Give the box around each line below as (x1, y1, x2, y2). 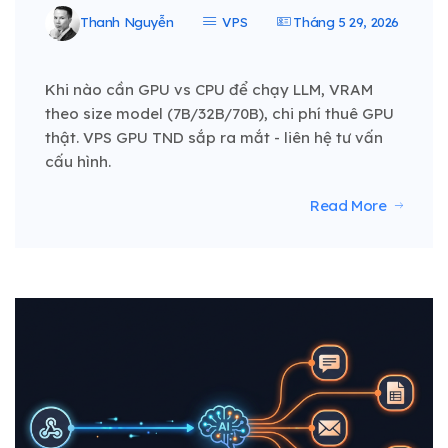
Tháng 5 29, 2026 (289, 14, 400, 31)
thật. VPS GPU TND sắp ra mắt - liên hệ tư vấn (45, 128, 383, 148)
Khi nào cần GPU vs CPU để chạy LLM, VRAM (45, 80, 373, 100)
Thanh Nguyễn (80, 14, 174, 31)
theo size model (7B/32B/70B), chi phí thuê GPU (45, 104, 394, 124)
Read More (309, 196, 387, 216)
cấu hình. (45, 152, 111, 172)
